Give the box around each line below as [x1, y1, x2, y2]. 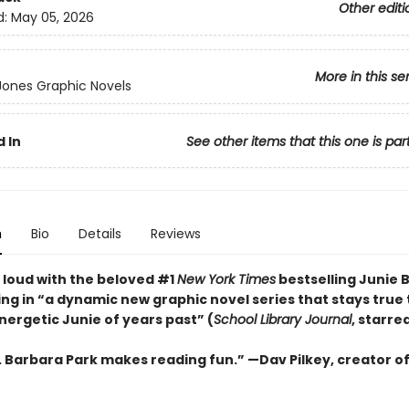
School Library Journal [213, 310, 351, 329]
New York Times [176, 270, 276, 288]
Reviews [150, 225, 201, 243]
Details [78, 225, 121, 243]
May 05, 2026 [10, 8, 94, 27]
